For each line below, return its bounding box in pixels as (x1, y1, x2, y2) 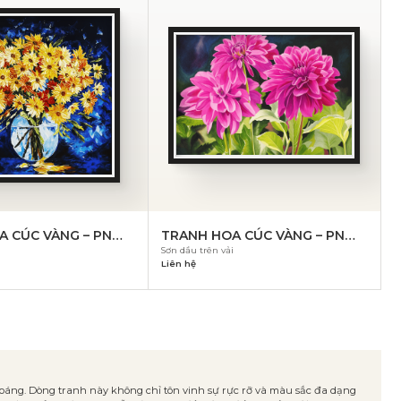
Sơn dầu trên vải (160, 244, 234, 255)
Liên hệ (160, 259, 196, 269)
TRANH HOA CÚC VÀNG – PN (160, 226, 345, 243)
